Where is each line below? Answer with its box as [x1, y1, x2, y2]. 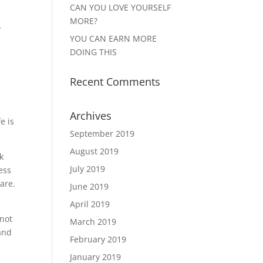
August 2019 [70, 146, 119, 157]
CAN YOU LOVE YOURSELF [70, 2, 171, 13]
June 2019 [70, 181, 109, 192]
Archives [70, 109, 112, 123]
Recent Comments [70, 75, 161, 89]
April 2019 [70, 198, 110, 210]
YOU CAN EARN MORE [70, 33, 157, 44]
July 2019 [70, 163, 106, 174]
